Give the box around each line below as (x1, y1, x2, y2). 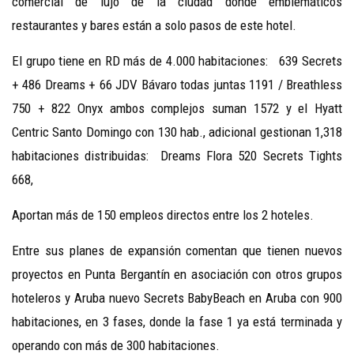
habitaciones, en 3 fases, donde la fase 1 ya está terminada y (12, 314, 342, 330)
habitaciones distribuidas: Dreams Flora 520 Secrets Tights (12, 148, 342, 164)
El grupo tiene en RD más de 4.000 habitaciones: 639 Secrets (12, 53, 342, 70)
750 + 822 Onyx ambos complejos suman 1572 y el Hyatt (12, 100, 342, 117)
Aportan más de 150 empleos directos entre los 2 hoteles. (12, 207, 314, 224)
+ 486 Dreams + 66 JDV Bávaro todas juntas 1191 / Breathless (12, 77, 342, 93)
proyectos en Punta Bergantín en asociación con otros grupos (12, 266, 342, 283)
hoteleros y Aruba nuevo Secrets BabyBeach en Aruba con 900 (12, 290, 342, 307)
